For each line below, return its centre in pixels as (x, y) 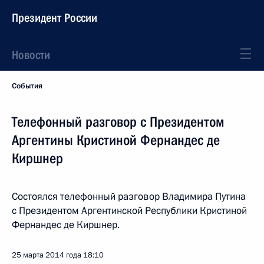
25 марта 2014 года (47, 255)
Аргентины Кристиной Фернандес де (116, 140)
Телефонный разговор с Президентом (118, 122)
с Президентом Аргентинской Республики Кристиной (129, 211)
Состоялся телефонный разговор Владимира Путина (129, 197)
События (27, 86)
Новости (31, 55)
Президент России (55, 18)
